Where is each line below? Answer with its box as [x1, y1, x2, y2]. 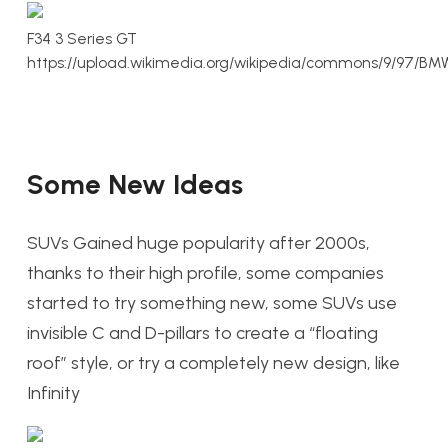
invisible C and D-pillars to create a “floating [27, 321, 378, 344]
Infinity [27, 381, 80, 404]
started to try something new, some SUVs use [27, 291, 397, 314]
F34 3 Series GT [27, 28, 137, 48]
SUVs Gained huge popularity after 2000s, [27, 231, 370, 254]
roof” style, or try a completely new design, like [27, 351, 400, 374]
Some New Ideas [27, 167, 243, 201]
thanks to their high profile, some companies [27, 261, 384, 284]
